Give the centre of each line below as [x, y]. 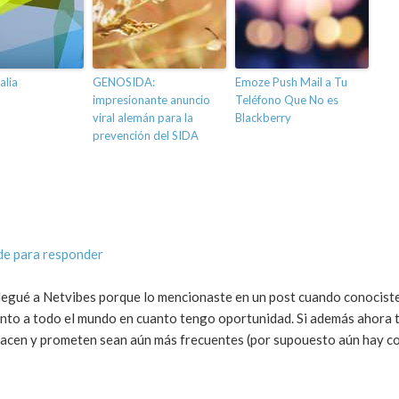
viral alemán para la [143, 118]
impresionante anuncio [151, 100]
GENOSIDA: [124, 82]
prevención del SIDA [146, 136]
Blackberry [263, 118]
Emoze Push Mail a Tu [291, 82]
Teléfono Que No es [287, 100]
